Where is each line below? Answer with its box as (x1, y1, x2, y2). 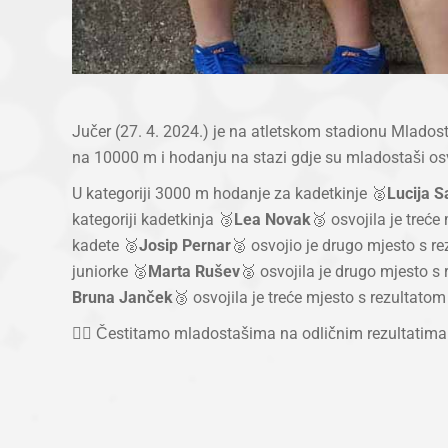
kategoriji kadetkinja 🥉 (72, 209, 234, 229)
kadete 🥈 (72, 235, 139, 255)
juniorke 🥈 (72, 261, 148, 281)
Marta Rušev (148, 261, 240, 281)
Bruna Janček (72, 287, 173, 307)
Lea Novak (234, 209, 311, 229)
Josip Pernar (139, 235, 231, 255)
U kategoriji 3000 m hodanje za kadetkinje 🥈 (72, 183, 387, 203)
